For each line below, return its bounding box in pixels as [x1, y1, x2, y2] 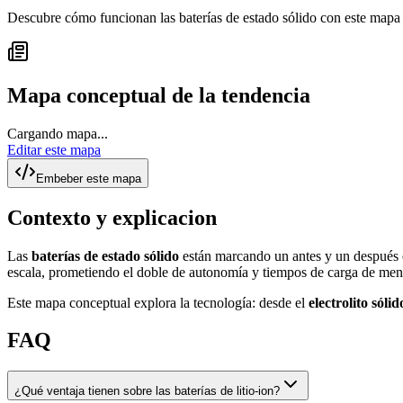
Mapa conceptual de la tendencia [7, 83, 310, 107]
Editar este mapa [7, 141, 101, 157]
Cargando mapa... [7, 125, 108, 141]
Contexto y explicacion [7, 205, 217, 229]
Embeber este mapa [36, 171, 141, 185]
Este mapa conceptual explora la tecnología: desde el [7, 294, 309, 310]
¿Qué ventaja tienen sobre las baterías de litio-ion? [14, 384, 280, 399]
